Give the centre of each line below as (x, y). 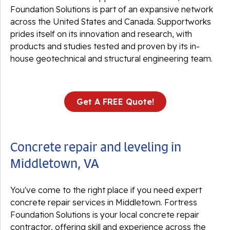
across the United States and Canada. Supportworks (111, 22)
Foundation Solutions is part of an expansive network (112, 9)
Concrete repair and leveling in (96, 147)
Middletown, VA (55, 163)
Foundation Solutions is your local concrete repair (105, 215)
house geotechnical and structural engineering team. (111, 59)
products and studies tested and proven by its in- (105, 46)
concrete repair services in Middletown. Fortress (104, 202)
